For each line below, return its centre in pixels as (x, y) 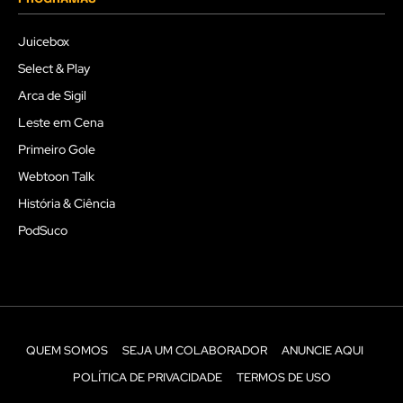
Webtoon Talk (56, 177)
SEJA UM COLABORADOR (194, 351)
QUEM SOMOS (67, 351)
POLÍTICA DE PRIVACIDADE (147, 378)
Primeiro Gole (57, 150)
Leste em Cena (61, 123)
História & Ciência (67, 204)
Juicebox (44, 42)
